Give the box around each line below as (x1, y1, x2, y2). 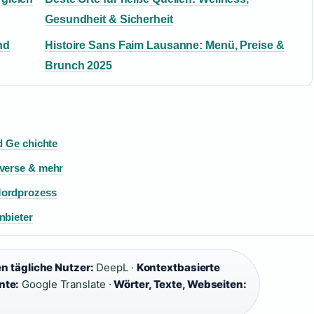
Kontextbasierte (136, 261, 221, 274)
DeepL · (93, 261, 137, 274)
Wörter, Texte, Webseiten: (114, 278, 247, 291)
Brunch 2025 (45, 60, 112, 71)
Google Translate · (19, 278, 114, 291)
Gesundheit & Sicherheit (45, 13, 173, 25)
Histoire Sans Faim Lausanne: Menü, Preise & (45, 39, 285, 51)
